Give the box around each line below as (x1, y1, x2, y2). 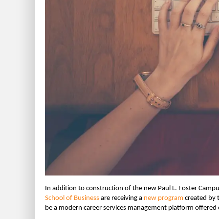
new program (144, 194, 185, 202)
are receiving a (101, 194, 144, 202)
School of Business (45, 194, 101, 202)
